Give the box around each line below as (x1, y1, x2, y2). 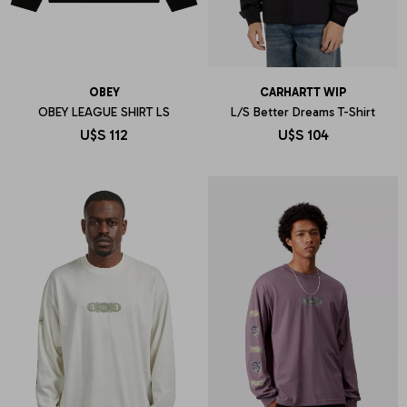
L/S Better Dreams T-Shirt (231, 104, 375, 120)
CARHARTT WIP (260, 84, 346, 99)
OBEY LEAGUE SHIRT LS (38, 104, 170, 120)
